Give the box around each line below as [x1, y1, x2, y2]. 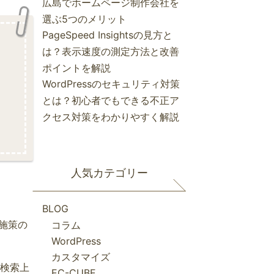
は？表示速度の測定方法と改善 [42, 45, 179, 58]
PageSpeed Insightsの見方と [42, 29, 172, 42]
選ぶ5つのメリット [42, 13, 127, 26]
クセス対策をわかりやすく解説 [42, 111, 179, 124]
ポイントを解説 [42, 62, 111, 75]
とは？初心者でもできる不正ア [42, 94, 179, 107]
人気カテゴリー [71, 166, 148, 180]
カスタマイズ [51, 251, 110, 264]
